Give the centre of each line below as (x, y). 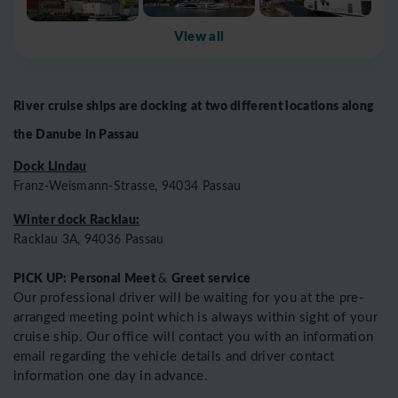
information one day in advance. (111, 374)
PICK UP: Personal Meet (86, 277)
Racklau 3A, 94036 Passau (89, 238)
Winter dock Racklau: (77, 218)
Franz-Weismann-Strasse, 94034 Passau (127, 185)
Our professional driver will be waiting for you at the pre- (189, 296)
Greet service (211, 277)
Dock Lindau (50, 165)
